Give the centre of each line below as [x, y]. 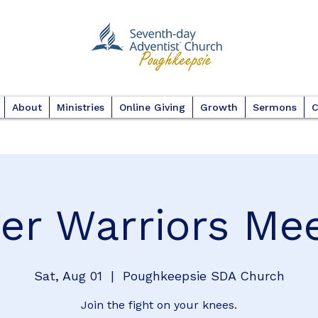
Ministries [80, 107]
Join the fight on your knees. [159, 305]
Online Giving [152, 107]
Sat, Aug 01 [68, 276]
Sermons [274, 107]
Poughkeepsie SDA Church [203, 276]
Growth [219, 107]
